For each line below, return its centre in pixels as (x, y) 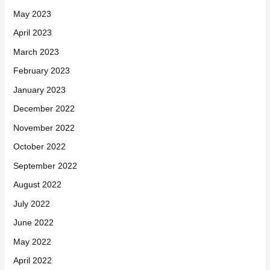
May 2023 (32, 14)
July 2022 (31, 203)
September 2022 (45, 165)
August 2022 (37, 185)
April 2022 (32, 261)
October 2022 (39, 147)
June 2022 (33, 223)
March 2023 (36, 52)
